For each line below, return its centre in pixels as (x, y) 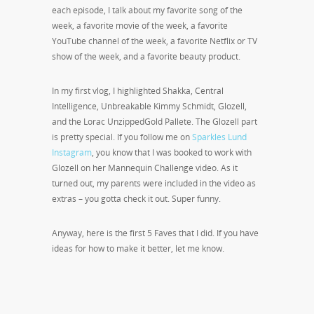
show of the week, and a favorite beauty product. (146, 57)
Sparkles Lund (219, 137)
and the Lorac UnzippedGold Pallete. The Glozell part (155, 122)
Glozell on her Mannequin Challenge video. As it (145, 168)
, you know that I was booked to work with (172, 153)
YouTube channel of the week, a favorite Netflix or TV (155, 41)
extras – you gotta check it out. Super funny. (136, 199)
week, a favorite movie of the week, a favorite (140, 26)
